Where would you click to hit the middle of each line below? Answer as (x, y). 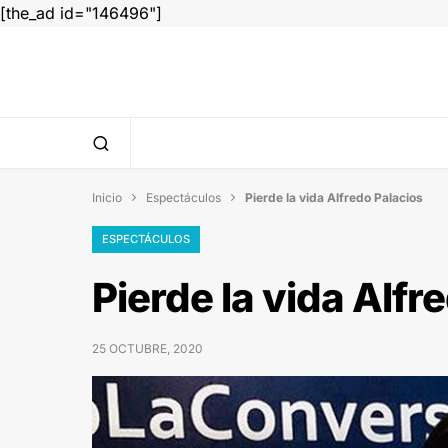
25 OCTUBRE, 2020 (147, 348)
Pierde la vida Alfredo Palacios (334, 197)
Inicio (107, 197)
